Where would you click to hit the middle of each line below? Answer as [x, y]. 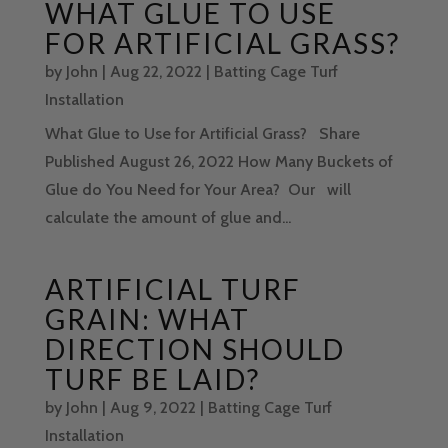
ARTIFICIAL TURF [172, 289]
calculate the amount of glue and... [167, 218]
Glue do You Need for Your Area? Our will [197, 190]
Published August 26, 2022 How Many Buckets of [218, 162]
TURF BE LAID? [152, 379]
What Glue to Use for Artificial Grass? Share [202, 134]
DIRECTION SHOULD [194, 349]
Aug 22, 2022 [155, 72]
